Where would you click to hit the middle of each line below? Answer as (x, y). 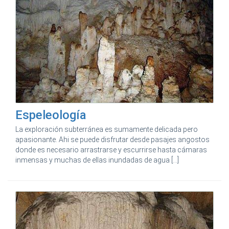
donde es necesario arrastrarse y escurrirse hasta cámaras (111, 150)
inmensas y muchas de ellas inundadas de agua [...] (97, 160)
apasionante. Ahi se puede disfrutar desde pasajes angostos (112, 139)
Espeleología (51, 115)
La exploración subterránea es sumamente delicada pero (107, 129)
